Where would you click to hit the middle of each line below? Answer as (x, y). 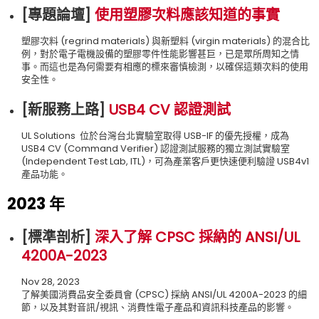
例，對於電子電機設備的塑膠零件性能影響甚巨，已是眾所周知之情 (160, 53)
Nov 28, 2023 (51, 281)
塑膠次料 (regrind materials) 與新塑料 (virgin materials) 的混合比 (166, 41)
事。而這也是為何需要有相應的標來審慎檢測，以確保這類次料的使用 (165, 66)
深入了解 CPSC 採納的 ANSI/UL (197, 237)
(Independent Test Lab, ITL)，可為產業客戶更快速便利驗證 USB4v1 (166, 161)
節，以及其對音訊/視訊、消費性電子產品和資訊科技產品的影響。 (158, 307)
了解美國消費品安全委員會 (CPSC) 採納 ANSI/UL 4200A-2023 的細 (164, 294)
